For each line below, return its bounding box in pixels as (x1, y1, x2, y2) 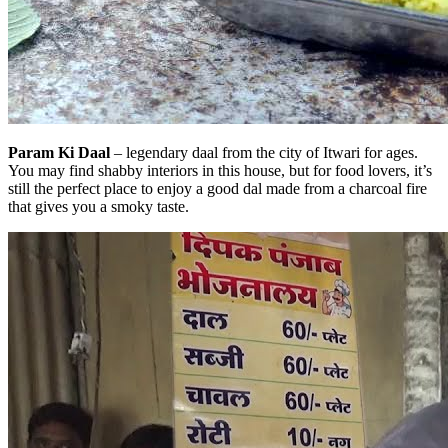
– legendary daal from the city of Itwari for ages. (110, 143, 418, 161)
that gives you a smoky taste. (8, 197, 189, 215)
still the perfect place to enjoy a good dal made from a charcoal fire (8, 179, 427, 197)
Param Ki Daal (8, 143, 110, 161)
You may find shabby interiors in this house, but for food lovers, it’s (8, 161, 432, 179)
